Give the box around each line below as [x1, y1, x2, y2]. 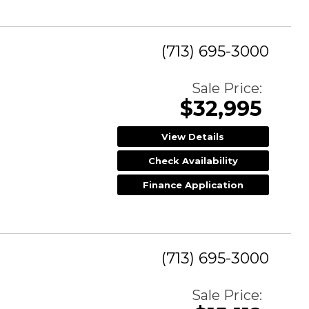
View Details [161, 131, 225, 143]
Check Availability [148, 155, 238, 167]
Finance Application [142, 179, 243, 191]
